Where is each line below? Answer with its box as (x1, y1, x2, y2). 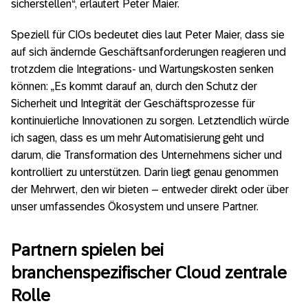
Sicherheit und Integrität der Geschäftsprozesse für (11, 98, 255, 110)
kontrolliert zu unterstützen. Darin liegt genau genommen (11, 166, 278, 179)
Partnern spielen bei (11, 240, 164, 259)
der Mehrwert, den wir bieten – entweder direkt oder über (11, 184, 289, 196)
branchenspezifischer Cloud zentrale (11, 263, 287, 282)
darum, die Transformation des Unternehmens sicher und (11, 149, 282, 162)
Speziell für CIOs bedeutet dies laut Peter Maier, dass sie (11, 29, 285, 41)
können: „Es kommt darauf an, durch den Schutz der (11, 80, 257, 93)
